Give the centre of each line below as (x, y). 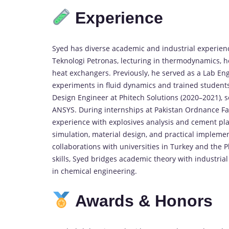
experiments (75, 85)
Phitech (133, 97)
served (175, 73)
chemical (77, 171)
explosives (128, 122)
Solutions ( (165, 97)
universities (141, 146)
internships (125, 109)
